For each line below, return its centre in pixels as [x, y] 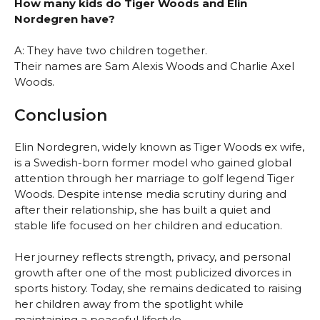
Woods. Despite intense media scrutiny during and [150, 194]
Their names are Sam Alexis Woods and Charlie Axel [154, 66]
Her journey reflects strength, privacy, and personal [152, 257]
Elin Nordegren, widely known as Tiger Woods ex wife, [159, 146]
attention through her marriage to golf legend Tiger [154, 178]
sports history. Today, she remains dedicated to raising [158, 289]
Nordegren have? [65, 19]
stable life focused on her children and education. [148, 225]
